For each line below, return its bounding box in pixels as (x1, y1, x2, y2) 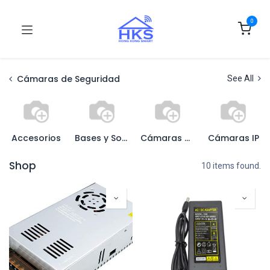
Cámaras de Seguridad (17, 72, 120, 85)
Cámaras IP (207, 132, 259, 144)
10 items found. (201, 161, 261, 171)
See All (227, 74, 256, 83)
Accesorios (11, 132, 61, 144)
